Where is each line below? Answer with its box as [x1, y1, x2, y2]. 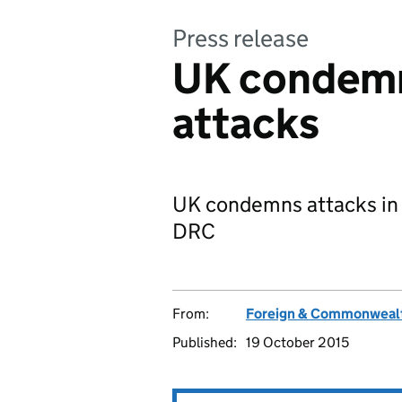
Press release [172, 23, 309, 53]
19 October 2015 [246, 334, 349, 351]
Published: [172, 334, 237, 351]
